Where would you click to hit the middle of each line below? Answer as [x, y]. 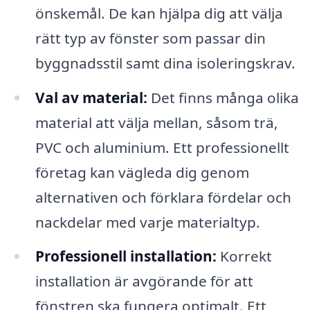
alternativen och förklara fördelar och [163, 197]
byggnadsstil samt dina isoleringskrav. [165, 63]
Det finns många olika [223, 97]
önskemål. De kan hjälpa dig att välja [159, 13]
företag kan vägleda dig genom [142, 172]
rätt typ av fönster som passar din [150, 38]
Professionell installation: [126, 256]
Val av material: [91, 97]
